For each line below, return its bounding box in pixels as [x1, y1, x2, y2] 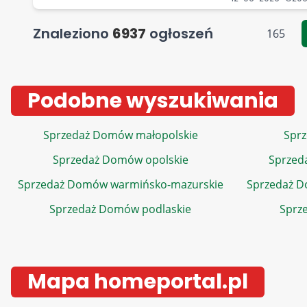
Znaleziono [33, 24, 112, 43]
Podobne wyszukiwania [27, 86, 278, 115]
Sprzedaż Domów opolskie [52, 152, 188, 167]
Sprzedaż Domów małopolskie [42, 127, 198, 143]
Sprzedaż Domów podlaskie [49, 201, 191, 217]
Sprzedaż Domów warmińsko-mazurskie [17, 177, 223, 192]
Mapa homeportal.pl [27, 267, 248, 296]
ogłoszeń [146, 24, 213, 43]
